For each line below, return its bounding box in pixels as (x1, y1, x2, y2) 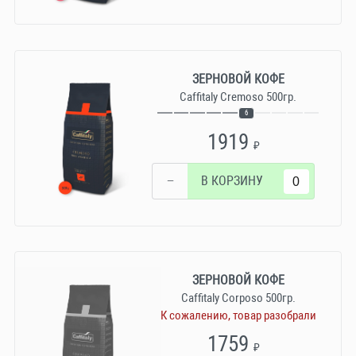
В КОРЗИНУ (200, 173, 263, 189)
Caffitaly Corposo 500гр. (180, 291, 296, 306)
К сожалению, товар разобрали (160, 308, 316, 323)
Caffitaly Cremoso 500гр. (180, 89, 297, 104)
